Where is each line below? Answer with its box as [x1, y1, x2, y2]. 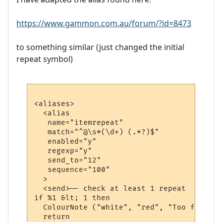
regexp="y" [34, 147, 93, 156]
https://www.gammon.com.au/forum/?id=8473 [16, 17, 191, 29]
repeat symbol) [16, 53, 73, 64]
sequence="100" [34, 166, 111, 174]
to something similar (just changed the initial [16, 41, 184, 53]
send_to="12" [34, 156, 102, 165]
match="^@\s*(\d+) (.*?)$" [34, 128, 160, 137]
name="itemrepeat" [34, 118, 124, 127]
